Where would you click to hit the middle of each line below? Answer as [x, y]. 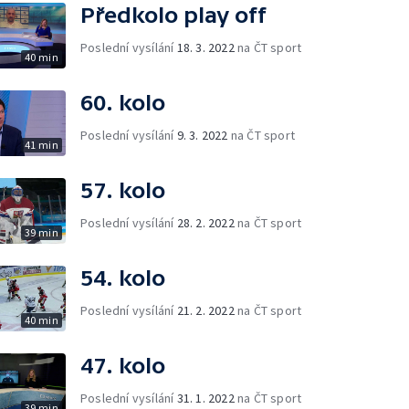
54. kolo [123, 278]
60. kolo [123, 102]
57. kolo [123, 190]
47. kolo [123, 365]
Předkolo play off [173, 15]
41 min [41, 144]
